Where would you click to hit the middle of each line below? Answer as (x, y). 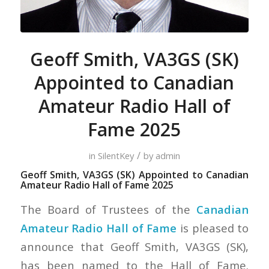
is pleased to (213, 228)
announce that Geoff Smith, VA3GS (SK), (134, 247)
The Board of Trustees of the (108, 210)
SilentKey (116, 156)
